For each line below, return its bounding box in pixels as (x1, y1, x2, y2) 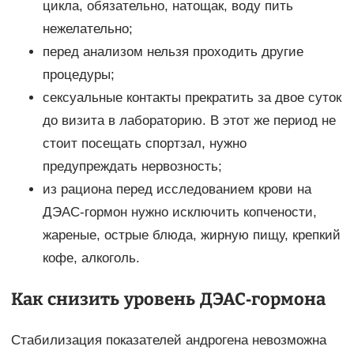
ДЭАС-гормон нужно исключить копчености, (42, 205, 317, 220)
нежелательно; (42, 21, 133, 37)
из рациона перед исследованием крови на (42, 182, 311, 198)
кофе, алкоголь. (42, 250, 140, 266)
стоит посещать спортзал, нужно (42, 136, 247, 152)
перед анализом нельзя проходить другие (42, 44, 303, 60)
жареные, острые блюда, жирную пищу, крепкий (42, 228, 341, 243)
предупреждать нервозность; (42, 159, 222, 175)
